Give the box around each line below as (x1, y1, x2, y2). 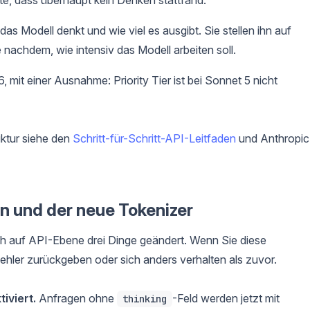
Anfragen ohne (36, 291, 117, 305)
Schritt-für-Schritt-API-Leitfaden (73, 131, 236, 145)
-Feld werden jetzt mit (172, 291, 280, 305)
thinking (122, 293, 167, 306)
